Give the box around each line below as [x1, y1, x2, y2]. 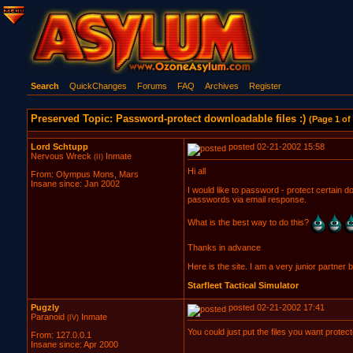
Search [30, 81, 59, 91]
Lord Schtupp [30, 142, 88, 151]
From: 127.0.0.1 [30, 330, 91, 340]
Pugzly [30, 303, 59, 312]
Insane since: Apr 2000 [30, 340, 118, 350]
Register [248, 81, 281, 91]
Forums [136, 81, 167, 91]
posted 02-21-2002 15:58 [225, 142, 325, 151]
